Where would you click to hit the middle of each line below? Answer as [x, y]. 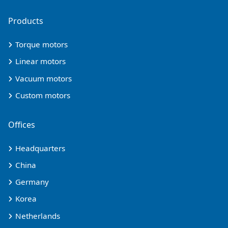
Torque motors [41, 45]
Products [26, 21]
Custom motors [43, 95]
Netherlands [38, 216]
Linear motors [40, 61]
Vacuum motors [44, 78]
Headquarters [40, 148]
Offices [22, 124]
